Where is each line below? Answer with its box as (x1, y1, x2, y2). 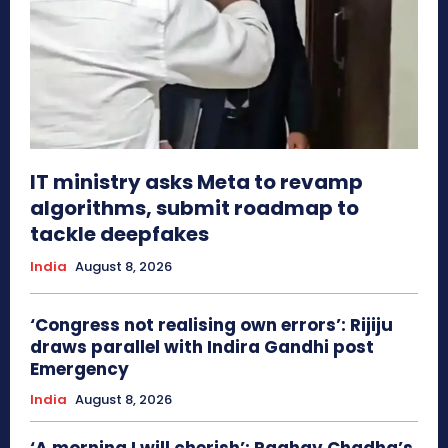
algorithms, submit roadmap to (30, 194, 359, 223)
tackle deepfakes (30, 220, 209, 249)
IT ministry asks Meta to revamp (30, 168, 363, 197)
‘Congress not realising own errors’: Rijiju (30, 313, 393, 338)
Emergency (30, 357, 129, 382)
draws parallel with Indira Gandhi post (30, 335, 374, 360)
